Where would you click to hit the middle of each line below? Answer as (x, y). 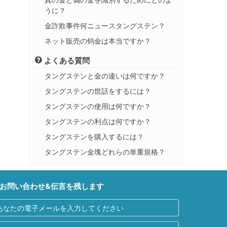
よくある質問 (66, 60)
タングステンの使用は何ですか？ (98, 106)
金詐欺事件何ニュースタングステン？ (105, 25)
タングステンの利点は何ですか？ (98, 121)
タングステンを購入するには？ (94, 136)
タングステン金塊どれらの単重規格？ (105, 152)
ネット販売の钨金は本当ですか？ (98, 41)
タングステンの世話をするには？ (98, 91)
